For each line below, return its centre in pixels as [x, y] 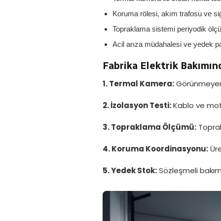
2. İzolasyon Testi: [137, 105]
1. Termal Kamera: [138, 84]
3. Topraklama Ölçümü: [149, 127]
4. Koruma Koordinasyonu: [155, 149]
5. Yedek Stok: [130, 170]
